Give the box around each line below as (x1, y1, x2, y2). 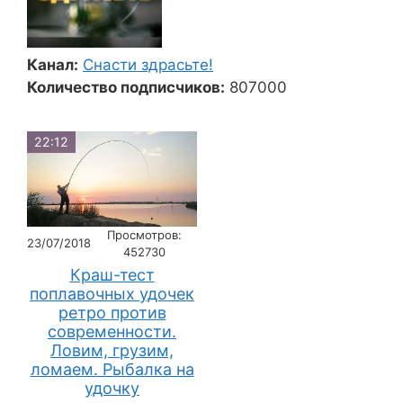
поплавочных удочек (30, 284, 194, 304)
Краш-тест (69, 265, 155, 285)
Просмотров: (106, 227, 182, 242)
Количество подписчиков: (27, 78, 225, 96)
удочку (85, 379, 139, 399)
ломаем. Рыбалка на (30, 360, 194, 380)
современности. (48, 322, 176, 342)
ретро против (58, 303, 166, 323)
